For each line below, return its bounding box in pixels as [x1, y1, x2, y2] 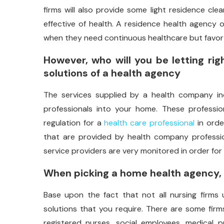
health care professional [104, 117, 195, 128]
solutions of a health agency [43, 66, 180, 79]
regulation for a [43, 117, 104, 128]
